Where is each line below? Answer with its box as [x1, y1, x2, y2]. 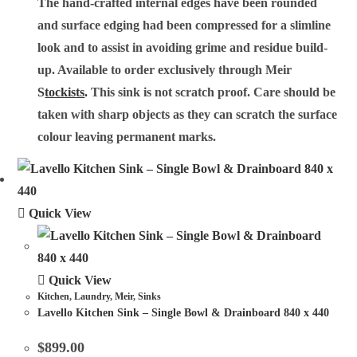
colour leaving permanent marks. [37, 129, 217, 143]
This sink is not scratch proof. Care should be [88, 84, 336, 99]
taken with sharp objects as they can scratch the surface [37, 107, 338, 121]
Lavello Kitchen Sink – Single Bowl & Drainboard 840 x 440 [37, 307, 330, 320]
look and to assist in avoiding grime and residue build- [37, 40, 328, 54]
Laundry [74, 291, 111, 303]
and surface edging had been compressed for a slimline [37, 18, 331, 32]
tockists [45, 84, 85, 99]
